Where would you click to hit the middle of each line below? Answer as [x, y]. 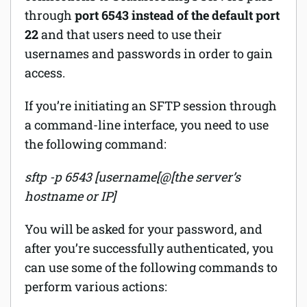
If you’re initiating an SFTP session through [151, 105]
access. [45, 72]
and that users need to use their [130, 34]
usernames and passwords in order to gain [149, 53]
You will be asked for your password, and [144, 229]
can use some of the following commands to [151, 267]
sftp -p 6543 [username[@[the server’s [133, 176]
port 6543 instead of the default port [177, 15]
